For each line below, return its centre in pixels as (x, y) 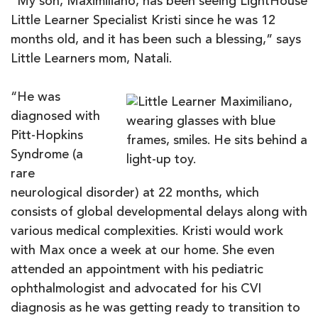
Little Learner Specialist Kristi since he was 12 (143, 21)
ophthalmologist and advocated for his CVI (136, 289)
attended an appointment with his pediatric (137, 270)
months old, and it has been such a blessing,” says (156, 40)
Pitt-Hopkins (47, 136)
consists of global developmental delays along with (159, 213)
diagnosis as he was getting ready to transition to (155, 308)
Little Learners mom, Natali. (95, 59)
